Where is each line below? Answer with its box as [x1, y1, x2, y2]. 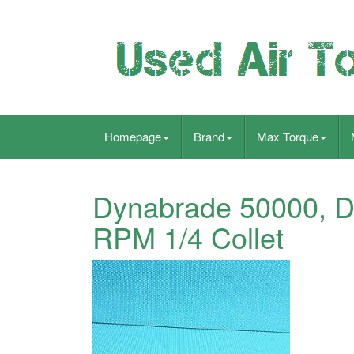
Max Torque [257, 128, 318, 145]
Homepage [104, 128, 161, 145]
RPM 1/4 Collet [92, 217, 284, 257]
